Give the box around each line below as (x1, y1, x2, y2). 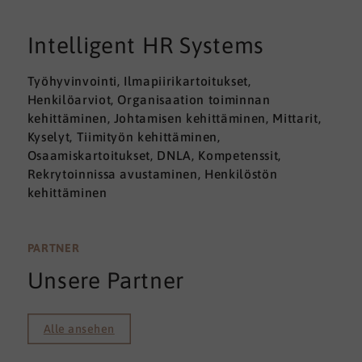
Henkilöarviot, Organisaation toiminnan (27, 91, 271, 107)
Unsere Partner (27, 267, 184, 293)
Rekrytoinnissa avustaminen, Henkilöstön (27, 166, 278, 181)
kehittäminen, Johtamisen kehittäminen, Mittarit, (27, 110, 322, 125)
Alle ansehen (43, 322, 115, 335)
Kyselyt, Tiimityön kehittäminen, (27, 128, 221, 144)
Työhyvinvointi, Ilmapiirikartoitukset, (27, 73, 251, 88)
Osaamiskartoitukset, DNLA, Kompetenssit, (27, 147, 281, 162)
